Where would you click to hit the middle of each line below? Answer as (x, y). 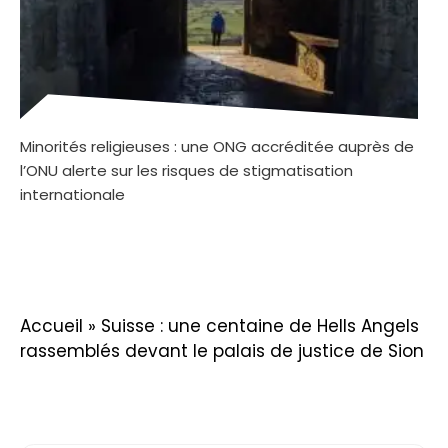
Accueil (51, 325)
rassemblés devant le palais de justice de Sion (222, 350)
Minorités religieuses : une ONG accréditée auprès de (217, 147)
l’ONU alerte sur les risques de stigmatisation (186, 171)
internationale (72, 195)
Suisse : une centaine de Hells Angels (260, 325)
